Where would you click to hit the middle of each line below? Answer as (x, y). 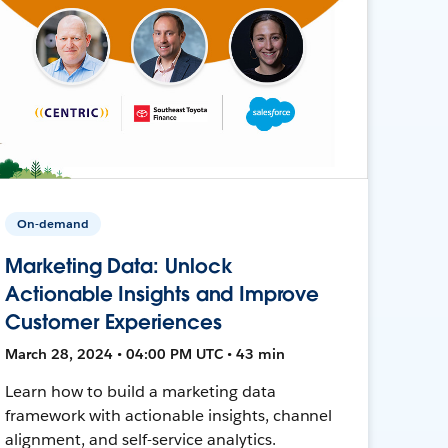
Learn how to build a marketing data (140, 391)
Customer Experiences (113, 321)
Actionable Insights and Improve (162, 293)
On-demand (53, 223)
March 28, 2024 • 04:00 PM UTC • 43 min (145, 353)
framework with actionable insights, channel (169, 415)
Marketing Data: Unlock (119, 265)
